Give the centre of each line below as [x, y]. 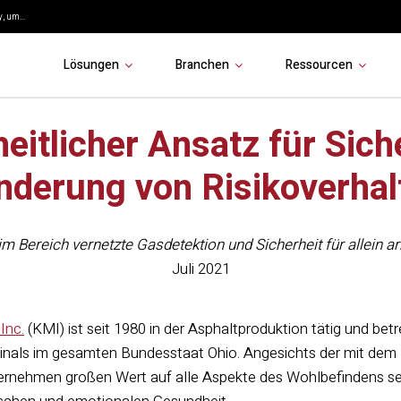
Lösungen [91, 65]
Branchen [202, 65]
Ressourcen [319, 65]
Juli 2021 [200, 269]
